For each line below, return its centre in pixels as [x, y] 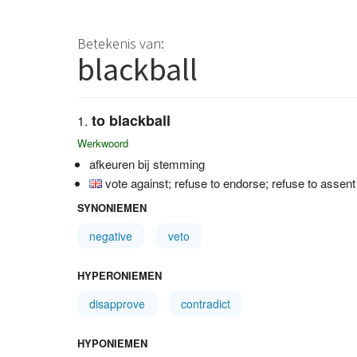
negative [111, 236]
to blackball [131, 120]
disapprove [117, 304]
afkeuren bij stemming [147, 164]
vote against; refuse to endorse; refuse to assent [230, 183]
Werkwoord [103, 143]
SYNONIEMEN [112, 208]
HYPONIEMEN [112, 343]
